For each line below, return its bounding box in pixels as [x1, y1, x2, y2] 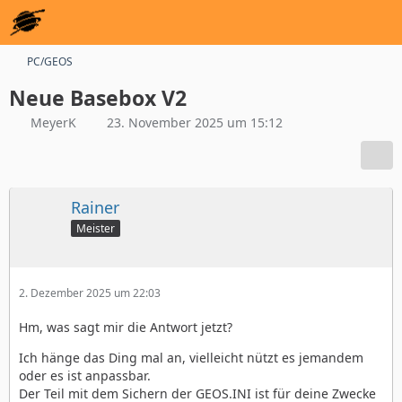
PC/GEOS [27, 54, 73, 69]
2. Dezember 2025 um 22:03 [19, 284, 161, 301]
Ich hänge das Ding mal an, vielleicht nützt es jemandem [19, 348, 363, 366]
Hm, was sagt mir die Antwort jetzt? [19, 318, 232, 336]
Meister [76, 220, 115, 236]
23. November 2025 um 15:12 [107, 114, 283, 131]
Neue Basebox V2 [9, 83, 187, 112]
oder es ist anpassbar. [19, 366, 151, 384]
